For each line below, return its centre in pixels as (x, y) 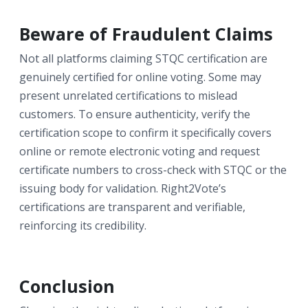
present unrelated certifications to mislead (128, 95)
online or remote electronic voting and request (140, 151)
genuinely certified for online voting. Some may (140, 77)
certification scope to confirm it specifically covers (145, 132)
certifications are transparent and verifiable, (132, 207)
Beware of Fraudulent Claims (146, 33)
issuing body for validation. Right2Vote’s (123, 188)
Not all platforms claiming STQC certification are (143, 58)
